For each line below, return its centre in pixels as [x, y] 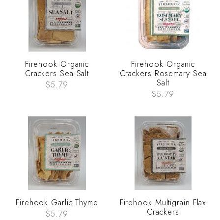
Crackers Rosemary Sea [163, 74]
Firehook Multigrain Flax [163, 203]
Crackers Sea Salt [57, 74]
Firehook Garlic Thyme [57, 203]
